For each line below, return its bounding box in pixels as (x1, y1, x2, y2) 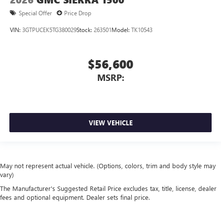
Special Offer (19, 9, 52, 17)
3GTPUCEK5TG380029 (22, 26, 76, 34)
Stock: (76, 26, 94, 34)
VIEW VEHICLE (88, 118, 133, 127)
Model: (111, 26, 131, 34)
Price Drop (64, 9, 91, 17)
